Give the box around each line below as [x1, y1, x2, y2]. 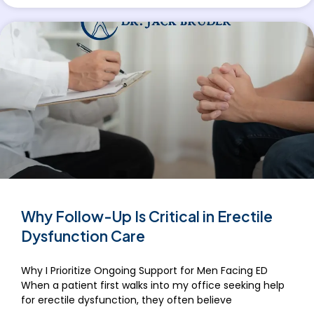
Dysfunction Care [21, 226, 145, 246]
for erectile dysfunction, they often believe [21, 293, 232, 308]
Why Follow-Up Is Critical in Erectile [21, 207, 273, 226]
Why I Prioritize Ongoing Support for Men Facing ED [21, 264, 268, 278]
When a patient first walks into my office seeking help [21, 278, 285, 293]
